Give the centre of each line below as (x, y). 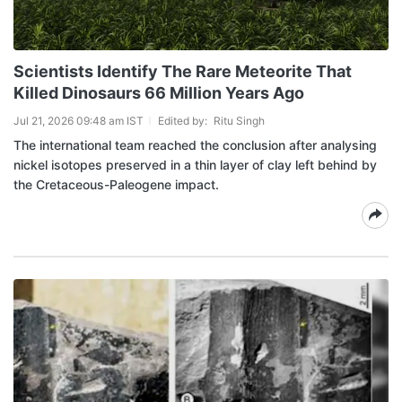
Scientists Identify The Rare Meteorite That (183, 71)
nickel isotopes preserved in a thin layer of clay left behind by (195, 164)
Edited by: (184, 120)
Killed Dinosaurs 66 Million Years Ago (159, 92)
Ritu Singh (239, 120)
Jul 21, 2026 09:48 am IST (79, 120)
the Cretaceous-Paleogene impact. (116, 184)
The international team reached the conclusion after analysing (195, 144)
